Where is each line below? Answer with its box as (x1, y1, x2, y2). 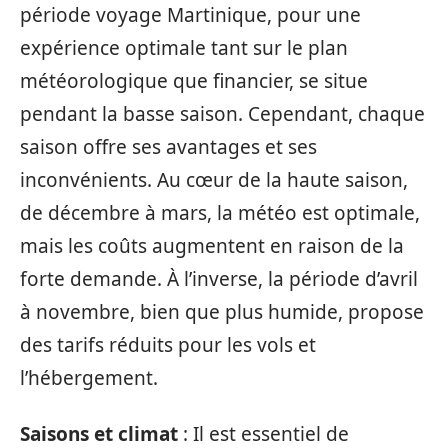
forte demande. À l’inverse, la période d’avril (20, 266, 418, 293)
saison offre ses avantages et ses (20, 134, 317, 161)
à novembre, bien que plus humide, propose (20, 299, 424, 326)
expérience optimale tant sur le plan (20, 35, 348, 62)
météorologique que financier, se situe (20, 68, 368, 95)
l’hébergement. (20, 365, 158, 392)
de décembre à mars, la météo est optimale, (20, 200, 420, 227)
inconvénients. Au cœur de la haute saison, (20, 167, 408, 194)
